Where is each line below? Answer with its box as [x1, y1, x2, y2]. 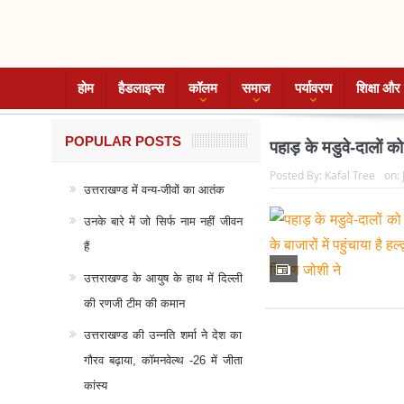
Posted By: [269, 168, 325, 182]
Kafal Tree [324, 168, 375, 182]
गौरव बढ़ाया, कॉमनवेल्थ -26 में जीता [83, 353, 243, 367]
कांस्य [83, 379, 107, 392]
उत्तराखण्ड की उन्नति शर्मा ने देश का [83, 328, 243, 342]
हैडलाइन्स [117, 80, 164, 96]
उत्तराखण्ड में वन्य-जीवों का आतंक [83, 183, 225, 197]
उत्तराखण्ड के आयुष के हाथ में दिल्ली [83, 271, 243, 285]
